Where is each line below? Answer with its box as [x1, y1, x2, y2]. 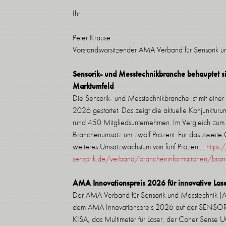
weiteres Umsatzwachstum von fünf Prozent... [73, 141, 206, 152]
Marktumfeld [73, 81, 114, 91]
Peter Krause [73, 32, 110, 43]
